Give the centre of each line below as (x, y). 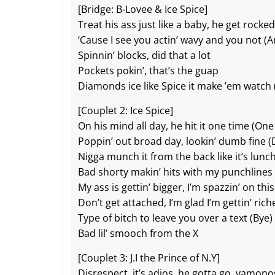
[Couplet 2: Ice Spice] (126, 111)
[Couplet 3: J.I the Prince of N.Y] (149, 258)
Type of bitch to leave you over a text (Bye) (175, 218)
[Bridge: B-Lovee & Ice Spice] (143, 10)
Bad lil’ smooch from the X (138, 234)
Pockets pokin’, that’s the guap (148, 71)
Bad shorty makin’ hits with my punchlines (175, 172)
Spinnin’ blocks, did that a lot (144, 56)
